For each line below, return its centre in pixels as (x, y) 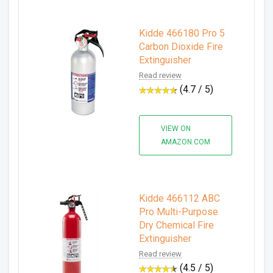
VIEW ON (176, 129)
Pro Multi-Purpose (179, 212)
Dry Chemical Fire (176, 225)
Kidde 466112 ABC (179, 198)
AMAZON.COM (186, 142)
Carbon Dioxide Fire (181, 47)
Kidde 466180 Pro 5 (182, 33)
